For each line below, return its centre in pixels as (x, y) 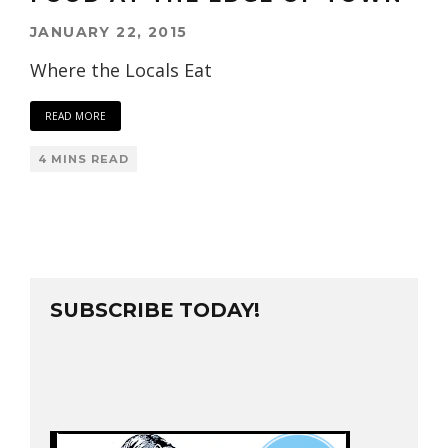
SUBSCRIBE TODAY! (155, 309)
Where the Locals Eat (121, 69)
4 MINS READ (83, 158)
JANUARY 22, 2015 (109, 31)
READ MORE (75, 115)
